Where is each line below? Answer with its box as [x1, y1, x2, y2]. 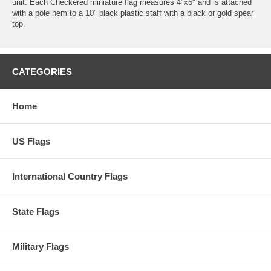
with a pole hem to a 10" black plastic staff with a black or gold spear [12, 8, 253, 18]
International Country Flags [12, 171, 128, 181]
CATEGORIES [12, 66, 72, 77]
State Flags [12, 206, 59, 217]
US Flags [12, 135, 50, 146]
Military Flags [12, 241, 69, 252]
